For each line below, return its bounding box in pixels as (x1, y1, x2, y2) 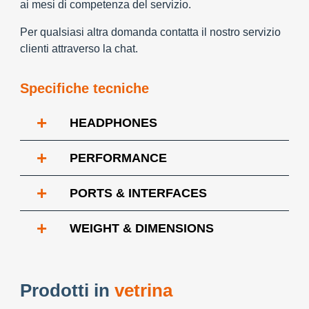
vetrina (114, 280, 172, 301)
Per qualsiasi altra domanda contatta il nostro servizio (20, 26, 281, 38)
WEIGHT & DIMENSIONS (70, 221, 214, 235)
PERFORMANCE (70, 151, 167, 165)
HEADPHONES (70, 116, 157, 130)
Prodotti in (20, 280, 114, 301)
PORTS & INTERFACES (70, 186, 207, 200)
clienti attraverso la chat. (20, 43, 138, 54)
